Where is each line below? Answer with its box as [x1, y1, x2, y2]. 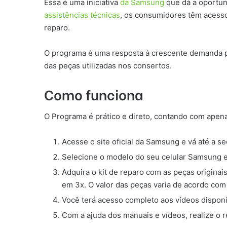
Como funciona [44, 84, 143, 104]
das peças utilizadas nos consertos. [44, 60, 172, 70]
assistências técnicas [44, 10, 120, 20]
